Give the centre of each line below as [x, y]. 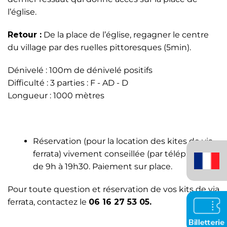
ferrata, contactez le [48, 202]
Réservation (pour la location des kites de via [123, 141]
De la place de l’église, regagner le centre [125, 35]
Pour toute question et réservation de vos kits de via [113, 189]
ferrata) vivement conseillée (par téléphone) [121, 154]
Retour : [25, 35]
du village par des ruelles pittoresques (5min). [99, 47]
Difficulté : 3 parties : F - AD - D [68, 83]
